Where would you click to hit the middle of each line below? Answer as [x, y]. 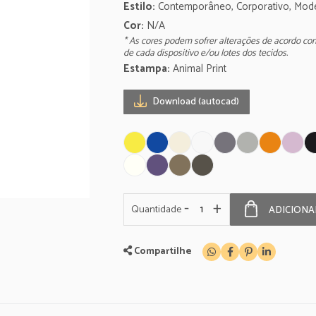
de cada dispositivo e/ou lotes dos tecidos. [206, 53]
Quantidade [156, 209]
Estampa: [147, 69]
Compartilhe [163, 251]
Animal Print [200, 69]
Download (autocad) [195, 102]
